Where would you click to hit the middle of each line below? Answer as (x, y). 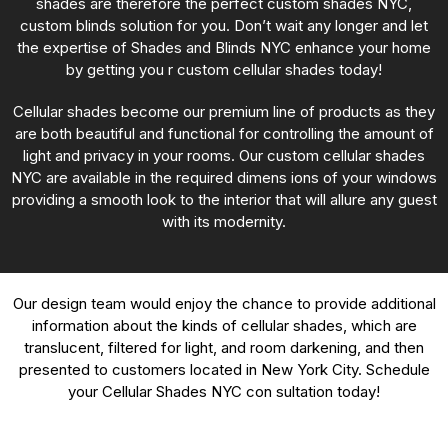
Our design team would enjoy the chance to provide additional (224, 303)
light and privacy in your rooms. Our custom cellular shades (224, 155)
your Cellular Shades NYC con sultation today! (224, 391)
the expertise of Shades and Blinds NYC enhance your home (224, 47)
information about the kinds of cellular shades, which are (224, 325)
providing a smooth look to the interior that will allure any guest (224, 199)
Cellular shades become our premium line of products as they (224, 111)
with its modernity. (224, 221)
